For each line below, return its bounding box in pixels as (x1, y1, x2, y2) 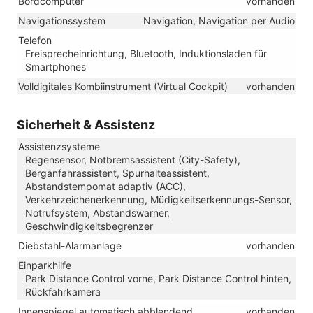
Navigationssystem (18, 14, 105, 27)
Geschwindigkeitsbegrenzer (25, 219, 153, 232)
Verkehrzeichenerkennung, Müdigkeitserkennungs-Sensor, (25, 193, 292, 205)
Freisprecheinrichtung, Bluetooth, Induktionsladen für (25, 47, 267, 59)
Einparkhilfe (18, 259, 71, 271)
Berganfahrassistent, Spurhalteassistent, (25, 166, 210, 179)
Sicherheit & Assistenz (17, 117, 155, 132)
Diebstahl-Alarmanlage (18, 239, 122, 252)
